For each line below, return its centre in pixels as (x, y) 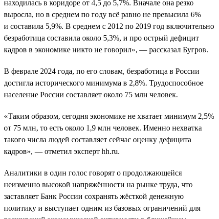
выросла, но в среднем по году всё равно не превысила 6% (102, 14)
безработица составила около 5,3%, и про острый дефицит (101, 38)
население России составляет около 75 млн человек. (91, 94)
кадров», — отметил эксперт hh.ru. (62, 151)
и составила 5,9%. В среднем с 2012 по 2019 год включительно (109, 26)
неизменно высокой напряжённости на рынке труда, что (98, 184)
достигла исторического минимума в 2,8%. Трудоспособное (104, 83)
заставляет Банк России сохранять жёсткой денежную (94, 196)
